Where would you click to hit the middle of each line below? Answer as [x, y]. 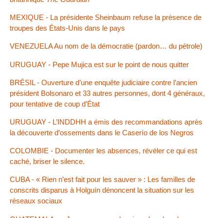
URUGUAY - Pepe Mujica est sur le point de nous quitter [99, 64]
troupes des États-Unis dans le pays [67, 28]
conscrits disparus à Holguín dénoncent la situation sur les [102, 190]
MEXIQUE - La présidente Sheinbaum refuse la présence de [106, 18]
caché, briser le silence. [47, 162]
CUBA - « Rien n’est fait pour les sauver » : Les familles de [102, 180]
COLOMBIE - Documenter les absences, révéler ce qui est [103, 151]
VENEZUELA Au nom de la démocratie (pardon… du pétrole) [106, 46]
